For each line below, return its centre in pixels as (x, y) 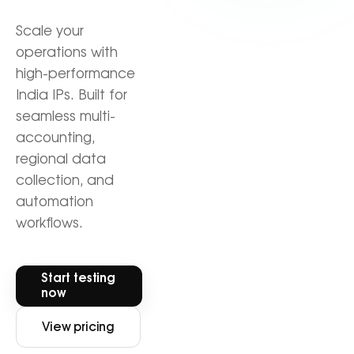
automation (55, 202)
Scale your (50, 31)
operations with (67, 53)
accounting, (55, 138)
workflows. (49, 223)
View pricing (79, 327)
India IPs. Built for (72, 95)
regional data (61, 159)
